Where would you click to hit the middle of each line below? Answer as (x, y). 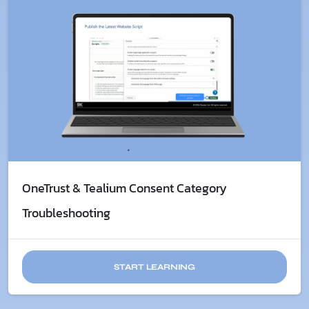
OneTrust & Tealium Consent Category (124, 188)
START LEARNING (154, 267)
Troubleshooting (66, 212)
